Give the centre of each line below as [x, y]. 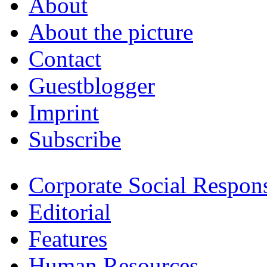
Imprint [64, 112]
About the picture [111, 32]
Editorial [70, 212]
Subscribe [75, 139]
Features [68, 238]
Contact [65, 58]
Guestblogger [92, 85]
